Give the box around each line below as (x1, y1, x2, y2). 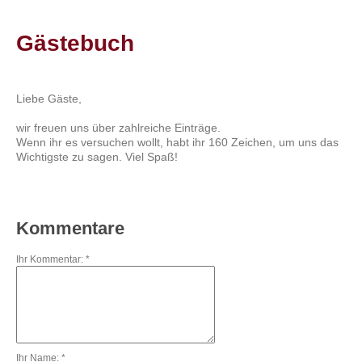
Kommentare (16, 217, 125, 238)
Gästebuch (16, 30, 135, 56)
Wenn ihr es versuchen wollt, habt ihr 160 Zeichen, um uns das (16, 137, 339, 149)
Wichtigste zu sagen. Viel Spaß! (16, 151, 179, 164)
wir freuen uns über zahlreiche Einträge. (16, 122, 221, 135)
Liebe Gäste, (16, 93, 82, 106)
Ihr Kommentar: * (16, 253, 90, 265)
